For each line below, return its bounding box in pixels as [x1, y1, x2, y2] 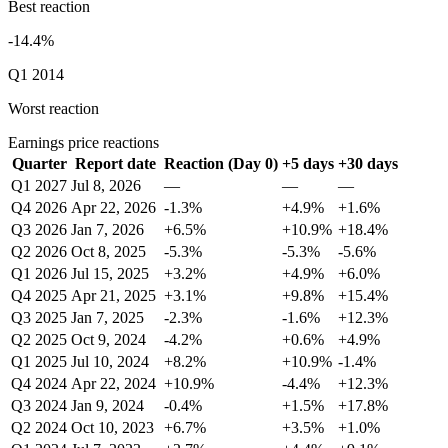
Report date [75, 155, 156, 172]
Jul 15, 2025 [71, 265, 149, 282]
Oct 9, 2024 [71, 331, 146, 348]
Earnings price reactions [8, 134, 159, 151]
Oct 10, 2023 [71, 419, 154, 436]
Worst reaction [8, 100, 99, 117]
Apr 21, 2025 [71, 287, 156, 304]
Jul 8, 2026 [71, 177, 141, 194]
